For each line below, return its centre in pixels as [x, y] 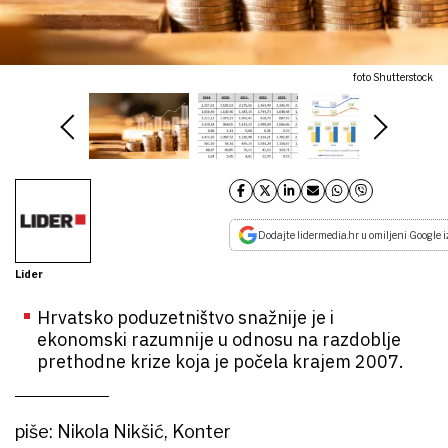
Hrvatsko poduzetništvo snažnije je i [185, 318]
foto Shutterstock [393, 76]
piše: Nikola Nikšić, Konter [125, 432]
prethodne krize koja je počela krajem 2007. [220, 362]
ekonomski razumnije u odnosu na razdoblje [219, 340]
